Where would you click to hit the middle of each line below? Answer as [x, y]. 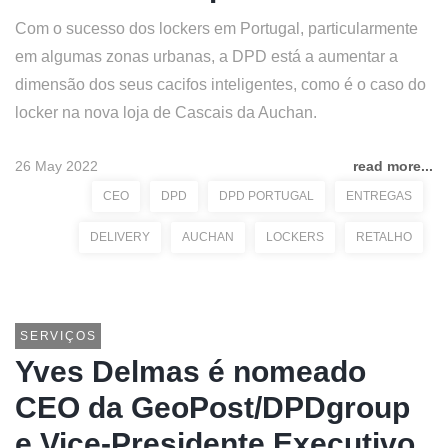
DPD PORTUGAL [266, 196]
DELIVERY [120, 237]
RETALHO [384, 237]
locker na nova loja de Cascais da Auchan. [166, 112]
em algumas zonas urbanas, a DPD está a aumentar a [206, 56]
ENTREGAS [379, 196]
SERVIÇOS [58, 336]
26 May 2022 [56, 166]
